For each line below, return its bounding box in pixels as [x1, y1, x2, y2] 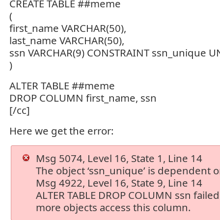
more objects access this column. [36, 200, 191, 214]
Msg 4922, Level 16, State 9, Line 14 [36, 176, 203, 190]
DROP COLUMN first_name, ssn [9, 91, 157, 105]
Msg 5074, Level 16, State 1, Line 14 [36, 151, 203, 165]
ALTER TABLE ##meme [9, 79, 115, 92]
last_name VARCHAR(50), [9, 33, 124, 47]
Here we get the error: [9, 124, 113, 137]
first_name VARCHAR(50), [9, 21, 126, 35]
